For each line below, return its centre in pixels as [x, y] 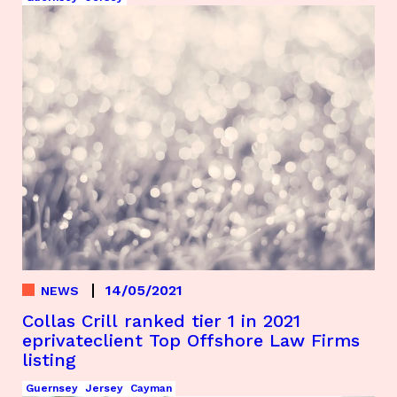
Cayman [151, 388]
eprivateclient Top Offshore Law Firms [191, 340]
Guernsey [52, 388]
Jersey [104, 388]
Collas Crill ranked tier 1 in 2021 [161, 320]
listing [49, 359]
